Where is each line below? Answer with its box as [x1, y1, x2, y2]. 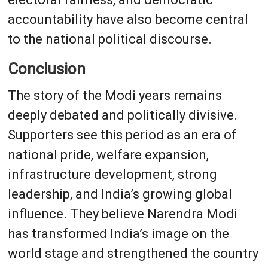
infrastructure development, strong [7, 166, 217, 182]
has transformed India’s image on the [7, 226, 229, 241]
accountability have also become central [7, 11, 248, 27]
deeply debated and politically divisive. [7, 107, 237, 123]
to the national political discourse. [7, 31, 212, 47]
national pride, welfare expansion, [7, 147, 209, 162]
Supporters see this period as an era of [7, 127, 237, 142]
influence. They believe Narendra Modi [7, 206, 237, 221]
